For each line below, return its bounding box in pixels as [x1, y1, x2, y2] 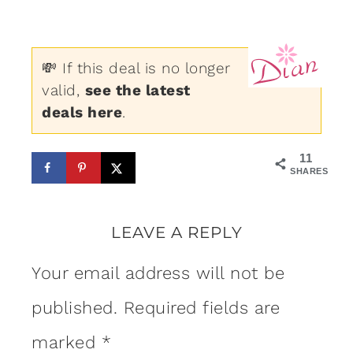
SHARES [290, 166, 328, 176]
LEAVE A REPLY [110, 223, 243, 243]
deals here [42, 103, 122, 122]
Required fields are [123, 298, 280, 318]
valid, [42, 81, 85, 100]
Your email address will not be [32, 263, 284, 284]
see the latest [84, 81, 191, 100]
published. [32, 298, 117, 318]
